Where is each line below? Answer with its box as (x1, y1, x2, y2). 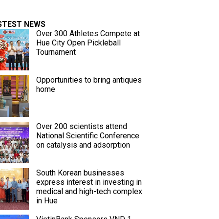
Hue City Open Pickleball (36, 38, 121, 47)
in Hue (36, 196, 58, 205)
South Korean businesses (36, 168, 124, 177)
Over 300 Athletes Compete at (36, 29, 140, 38)
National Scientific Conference (36, 131, 139, 140)
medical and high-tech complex (36, 187, 142, 196)
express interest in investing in (36, 177, 142, 187)
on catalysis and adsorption (36, 140, 130, 150)
